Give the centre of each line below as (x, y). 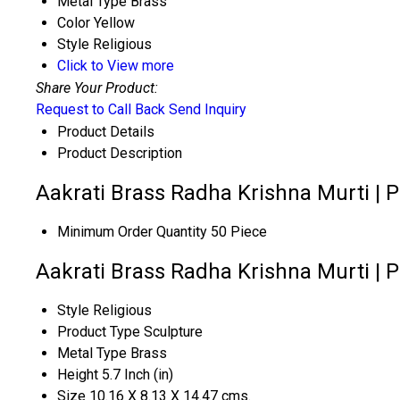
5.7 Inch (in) (137, 375)
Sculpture (173, 332)
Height (78, 375)
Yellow (114, 23)
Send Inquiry (208, 110)
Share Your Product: (97, 88)
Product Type (99, 332)
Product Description (120, 154)
